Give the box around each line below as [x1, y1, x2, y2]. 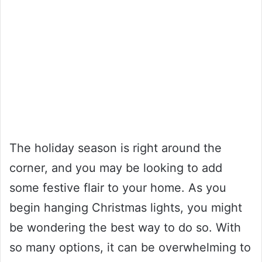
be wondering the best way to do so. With [9, 220, 241, 235]
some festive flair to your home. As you [9, 180, 226, 195]
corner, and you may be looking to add [9, 160, 222, 175]
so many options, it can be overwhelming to [9, 240, 251, 254]
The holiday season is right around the [9, 140, 222, 155]
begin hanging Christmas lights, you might [9, 200, 242, 215]
